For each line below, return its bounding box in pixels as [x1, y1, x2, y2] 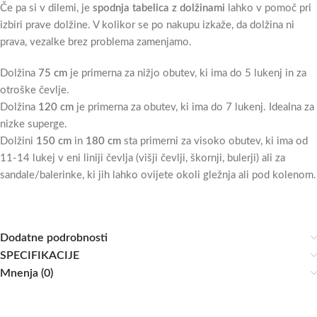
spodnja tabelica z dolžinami [93, 3, 225, 14]
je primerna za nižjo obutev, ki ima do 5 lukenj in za [67, 68, 306, 79]
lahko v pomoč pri [225, 3, 311, 14]
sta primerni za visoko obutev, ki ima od [121, 136, 308, 147]
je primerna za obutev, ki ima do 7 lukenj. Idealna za [74, 102, 314, 113]
